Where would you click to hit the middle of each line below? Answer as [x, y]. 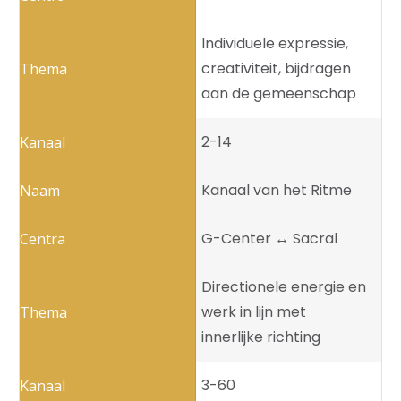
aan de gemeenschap [279, 94]
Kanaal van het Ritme [277, 191]
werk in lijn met [254, 312]
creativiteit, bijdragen [276, 69]
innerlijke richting [261, 337]
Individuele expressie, [275, 44]
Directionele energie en [284, 287]
